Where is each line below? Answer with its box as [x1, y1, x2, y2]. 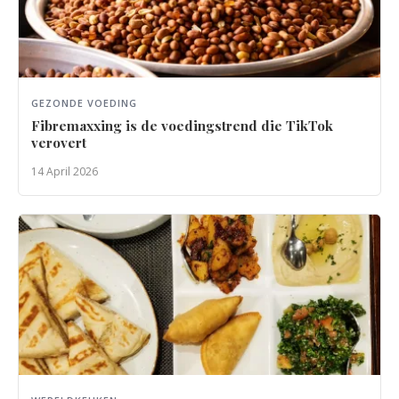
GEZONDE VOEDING [31, 95, 137, 110]
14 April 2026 [31, 163, 98, 179]
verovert [31, 133, 86, 151]
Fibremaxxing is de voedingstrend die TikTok [31, 116, 333, 134]
